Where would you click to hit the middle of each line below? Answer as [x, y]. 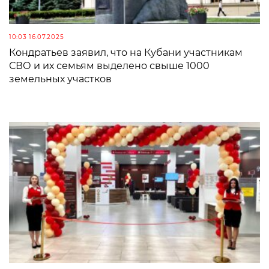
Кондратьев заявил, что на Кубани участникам [126, 52]
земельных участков [60, 79]
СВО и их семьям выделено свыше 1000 [109, 65]
